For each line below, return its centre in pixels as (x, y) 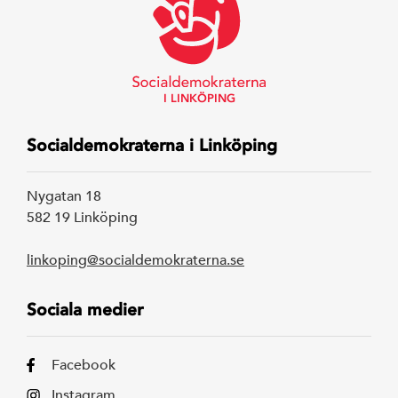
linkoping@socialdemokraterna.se (135, 260)
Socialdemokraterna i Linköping (152, 145)
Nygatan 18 (64, 196)
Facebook (83, 365)
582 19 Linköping (82, 217)
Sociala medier (85, 309)
